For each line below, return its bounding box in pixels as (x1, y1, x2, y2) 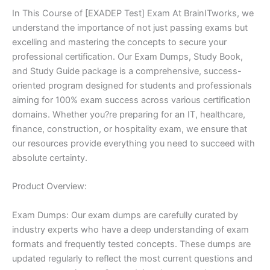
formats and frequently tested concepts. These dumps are (12, 238, 251, 250)
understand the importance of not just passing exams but (12, 22, 248, 33)
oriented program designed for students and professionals (12, 80, 252, 91)
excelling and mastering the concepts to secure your (12, 36, 227, 48)
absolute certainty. (12, 152, 87, 163)
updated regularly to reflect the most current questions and (12, 253, 253, 264)
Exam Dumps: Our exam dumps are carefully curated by (12, 209, 238, 221)
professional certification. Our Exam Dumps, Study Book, (12, 51, 243, 62)
